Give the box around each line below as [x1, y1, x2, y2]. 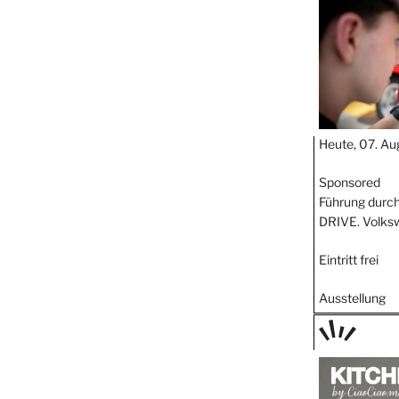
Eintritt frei [318, 251, 379, 267]
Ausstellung [318, 289, 386, 305]
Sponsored [318, 174, 380, 190]
